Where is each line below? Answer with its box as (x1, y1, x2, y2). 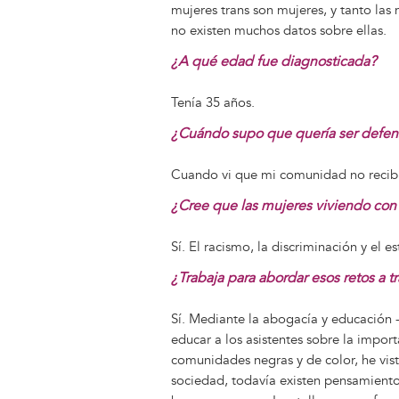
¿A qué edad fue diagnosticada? (171, 52, 377, 70)
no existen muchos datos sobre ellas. (171, 21, 387, 39)
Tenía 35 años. (171, 94, 255, 111)
